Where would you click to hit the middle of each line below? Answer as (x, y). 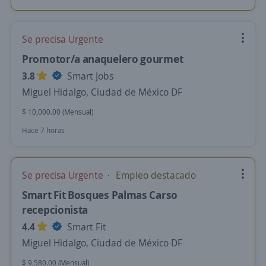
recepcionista (55, 210)
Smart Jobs (89, 76)
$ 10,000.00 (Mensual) (58, 112)
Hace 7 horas (43, 130)
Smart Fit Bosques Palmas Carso (100, 195)
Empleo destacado (155, 175)
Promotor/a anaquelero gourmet (103, 59)
